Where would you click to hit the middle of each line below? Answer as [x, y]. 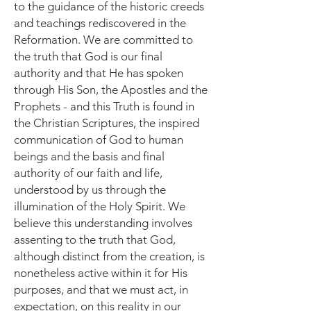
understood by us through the [90, 190]
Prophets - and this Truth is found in [104, 106]
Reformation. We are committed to [103, 40]
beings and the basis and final [89, 156]
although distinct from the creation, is [109, 256]
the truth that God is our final [88, 56]
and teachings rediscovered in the [100, 23]
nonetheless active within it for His [101, 273]
